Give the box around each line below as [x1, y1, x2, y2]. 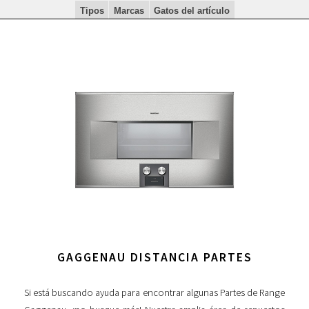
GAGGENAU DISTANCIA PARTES [57, 249, 252, 265]
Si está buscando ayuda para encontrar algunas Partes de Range [24, 286, 285, 299]
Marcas [114, 5, 144, 16]
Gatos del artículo [154, 5, 230, 16]
